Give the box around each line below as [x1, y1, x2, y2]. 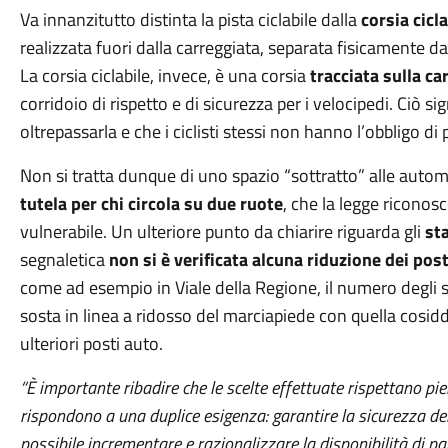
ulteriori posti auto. [19, 330, 163, 357]
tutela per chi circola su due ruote [19, 190, 283, 217]
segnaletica [19, 246, 109, 273]
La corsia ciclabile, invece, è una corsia [19, 62, 310, 89]
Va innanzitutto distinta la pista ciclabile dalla [19, 6, 361, 33]
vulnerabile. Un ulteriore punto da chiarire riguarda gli [19, 218, 425, 245]
